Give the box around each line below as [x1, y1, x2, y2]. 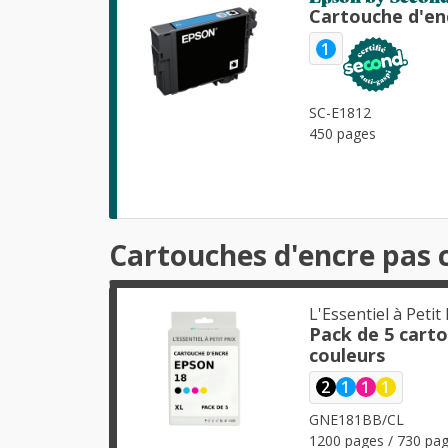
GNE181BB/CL [309, 409, 405, 429]
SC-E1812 [309, 102, 372, 122]
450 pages [309, 123, 377, 143]
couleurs [309, 342, 386, 367]
